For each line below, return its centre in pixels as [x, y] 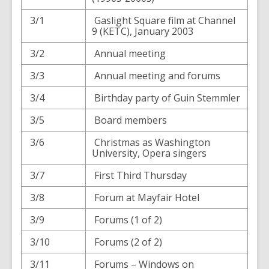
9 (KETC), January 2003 [143, 31]
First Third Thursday [139, 175]
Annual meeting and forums [156, 76]
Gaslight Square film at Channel [164, 20]
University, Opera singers [149, 153]
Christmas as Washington [151, 142]
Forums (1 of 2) [127, 220]
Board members [129, 120]
